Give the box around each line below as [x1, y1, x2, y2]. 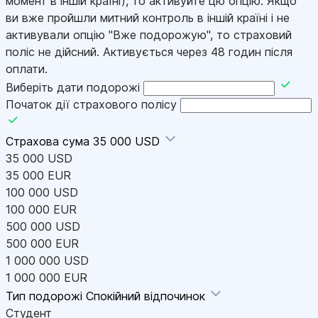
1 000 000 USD [6, 253, 89, 268]
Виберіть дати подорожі [6, 80, 140, 95]
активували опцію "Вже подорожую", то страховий [6, 28, 292, 43]
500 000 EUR [6, 236, 79, 251]
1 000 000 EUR [6, 270, 87, 285]
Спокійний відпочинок [86, 289, 209, 304]
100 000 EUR [6, 202, 77, 217]
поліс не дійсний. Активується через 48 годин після [6, 45, 292, 60]
